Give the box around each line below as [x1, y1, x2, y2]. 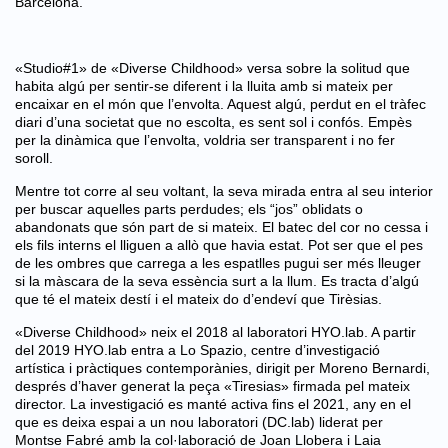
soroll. [15, 150, 53, 166]
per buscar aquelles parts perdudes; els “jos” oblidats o [15, 201, 363, 217]
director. [15, 396, 70, 412]
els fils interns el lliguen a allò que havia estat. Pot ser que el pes [15, 237, 423, 253]
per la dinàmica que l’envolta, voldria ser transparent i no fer [15, 132, 395, 148]
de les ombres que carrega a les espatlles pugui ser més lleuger [15, 255, 421, 271]
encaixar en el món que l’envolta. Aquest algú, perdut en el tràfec [15, 96, 426, 112]
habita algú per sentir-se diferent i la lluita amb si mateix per [15, 78, 393, 94]
